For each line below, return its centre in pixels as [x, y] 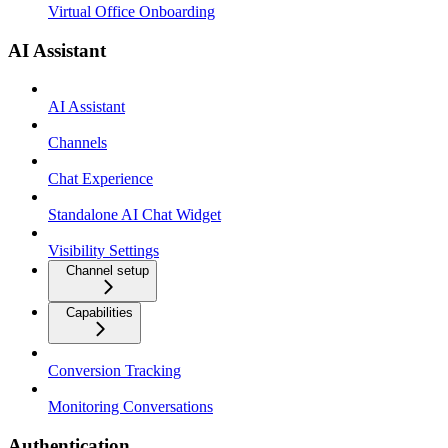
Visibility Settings [103, 251]
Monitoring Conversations [130, 407]
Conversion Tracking [114, 371]
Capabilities [99, 313]
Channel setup [107, 271]
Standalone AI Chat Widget [134, 215]
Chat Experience [100, 179]
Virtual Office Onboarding [131, 11]
